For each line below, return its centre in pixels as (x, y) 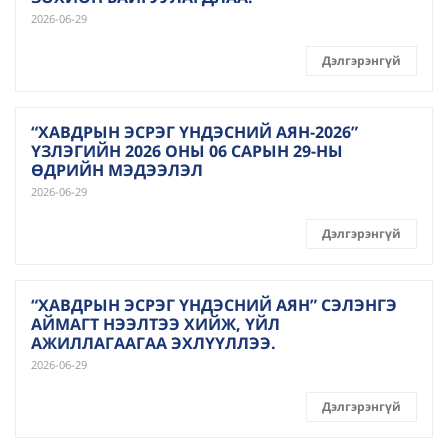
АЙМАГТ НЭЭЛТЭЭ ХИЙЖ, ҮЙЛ (155, 324)
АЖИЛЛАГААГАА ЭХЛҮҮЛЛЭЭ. (153, 343)
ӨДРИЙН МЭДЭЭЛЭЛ (117, 170)
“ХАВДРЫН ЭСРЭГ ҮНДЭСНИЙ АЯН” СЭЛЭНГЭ (214, 305)
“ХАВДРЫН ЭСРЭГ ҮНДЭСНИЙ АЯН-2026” (194, 132)
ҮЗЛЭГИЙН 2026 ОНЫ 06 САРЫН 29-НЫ (187, 151)
